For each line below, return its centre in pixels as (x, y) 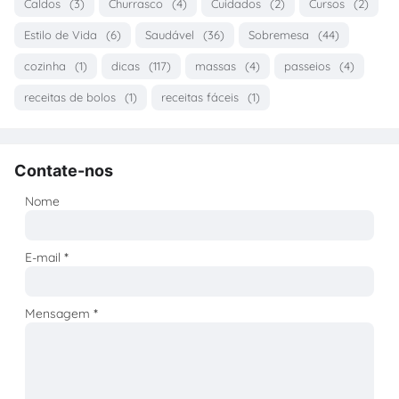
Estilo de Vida (61, 35)
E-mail (45, 258)
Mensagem (60, 314)
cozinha (45, 66)
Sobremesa (279, 35)
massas (216, 66)
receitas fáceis (200, 98)
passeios (307, 66)
